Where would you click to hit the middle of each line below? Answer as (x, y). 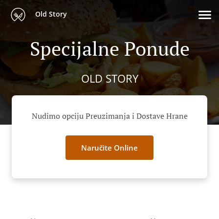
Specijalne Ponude (109, 48)
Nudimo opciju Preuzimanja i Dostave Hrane (109, 116)
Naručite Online (109, 148)
